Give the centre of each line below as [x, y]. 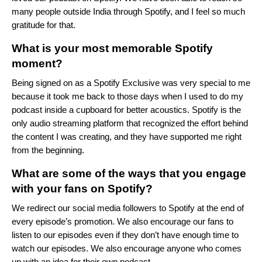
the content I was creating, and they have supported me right [127, 137]
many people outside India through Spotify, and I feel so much [128, 12]
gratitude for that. [44, 25]
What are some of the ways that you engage [129, 174]
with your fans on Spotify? [84, 189]
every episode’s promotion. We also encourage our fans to [123, 222]
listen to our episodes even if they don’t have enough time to [125, 235]
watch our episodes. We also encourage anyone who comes [127, 249]
